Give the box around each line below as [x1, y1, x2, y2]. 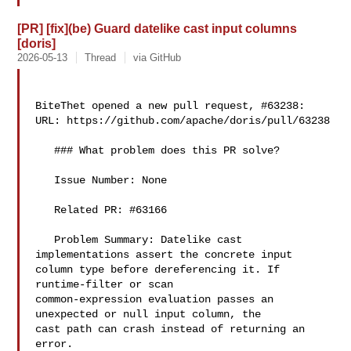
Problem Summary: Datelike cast [35, 233, 55, 246]
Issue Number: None [35, 174, 55, 186]
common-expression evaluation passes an [35, 293, 274, 306]
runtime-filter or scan [35, 278, 180, 291]
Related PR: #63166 [35, 204, 55, 216]
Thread [85, 52, 117, 63]
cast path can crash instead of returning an [35, 323, 306, 335]
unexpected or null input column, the [35, 308, 268, 320]
